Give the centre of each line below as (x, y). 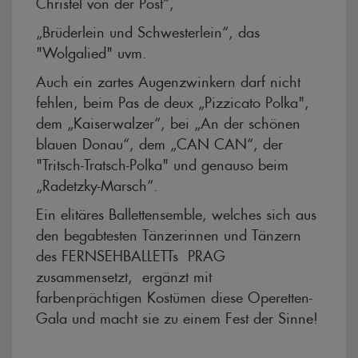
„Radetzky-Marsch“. (97, 183)
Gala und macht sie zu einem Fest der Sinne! (177, 316)
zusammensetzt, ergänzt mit (124, 274)
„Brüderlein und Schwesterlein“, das (148, 30)
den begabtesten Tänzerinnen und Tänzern (169, 233)
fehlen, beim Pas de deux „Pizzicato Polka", (173, 100)
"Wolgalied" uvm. (94, 50)
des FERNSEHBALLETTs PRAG (131, 253)
